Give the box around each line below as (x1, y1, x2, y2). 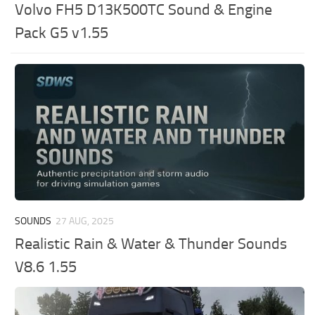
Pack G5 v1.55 (15, 24, 109, 43)
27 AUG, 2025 (56, 215, 115, 228)
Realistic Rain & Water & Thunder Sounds (15, 235, 288, 254)
